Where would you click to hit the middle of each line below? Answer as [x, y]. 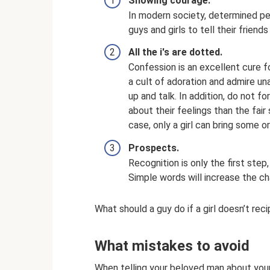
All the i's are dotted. [175, 52]
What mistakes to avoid [172, 246]
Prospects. [154, 148]
